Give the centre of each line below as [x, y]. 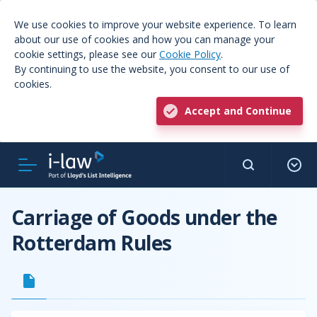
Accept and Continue [238, 111]
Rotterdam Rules [92, 243]
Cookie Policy [190, 54]
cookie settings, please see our [87, 54]
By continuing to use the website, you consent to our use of [152, 69]
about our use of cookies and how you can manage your [144, 39]
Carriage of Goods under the [144, 217]
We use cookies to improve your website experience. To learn [155, 24]
